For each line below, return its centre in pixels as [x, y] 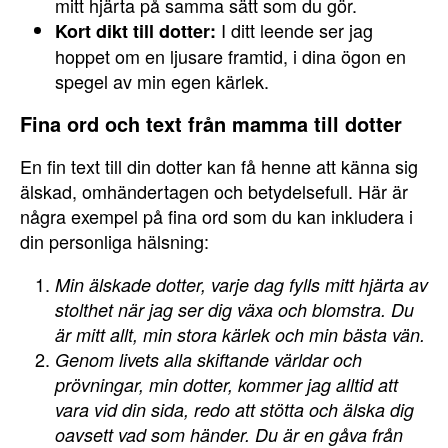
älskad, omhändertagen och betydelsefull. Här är [214, 191]
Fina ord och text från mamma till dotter [211, 123]
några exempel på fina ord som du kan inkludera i [216, 216]
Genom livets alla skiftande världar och [208, 359]
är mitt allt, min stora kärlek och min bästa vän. [240, 334]
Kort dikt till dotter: [135, 31]
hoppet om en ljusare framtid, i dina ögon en [230, 56]
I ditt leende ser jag [294, 30]
